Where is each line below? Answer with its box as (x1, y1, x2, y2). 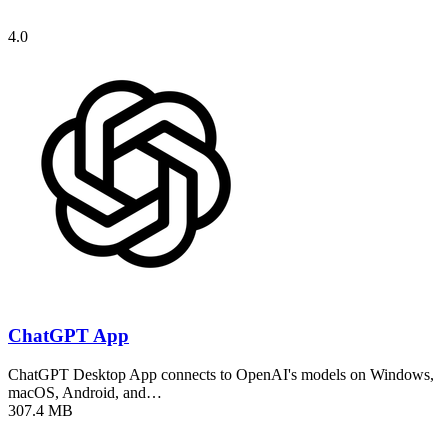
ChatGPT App (8, 325, 129, 347)
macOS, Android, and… (8, 383, 162, 401)
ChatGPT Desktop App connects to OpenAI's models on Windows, (8, 365, 434, 383)
